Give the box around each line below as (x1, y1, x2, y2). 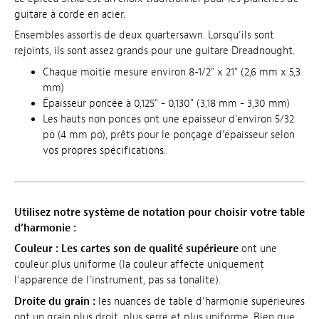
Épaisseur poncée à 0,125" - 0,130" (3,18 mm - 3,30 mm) (43, 96, 290, 110)
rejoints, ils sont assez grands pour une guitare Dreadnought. (14, 44, 295, 58)
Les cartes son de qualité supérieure (61, 242, 239, 256)
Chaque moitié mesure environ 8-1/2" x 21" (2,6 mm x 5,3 (43, 65, 300, 79)
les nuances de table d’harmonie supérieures (95, 294, 305, 308)
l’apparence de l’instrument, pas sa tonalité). (14, 273, 221, 288)
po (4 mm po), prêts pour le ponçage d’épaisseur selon (43, 127, 295, 142)
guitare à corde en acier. (14, 7, 125, 21)
